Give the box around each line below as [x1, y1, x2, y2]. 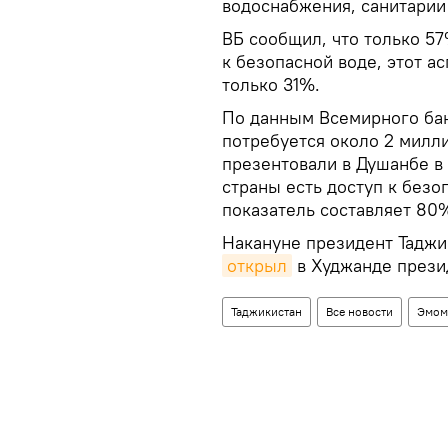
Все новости [326, 304, 393, 320]
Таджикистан [231, 304, 302, 320]
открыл [227, 254, 287, 278]
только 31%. [222, 73, 320, 97]
